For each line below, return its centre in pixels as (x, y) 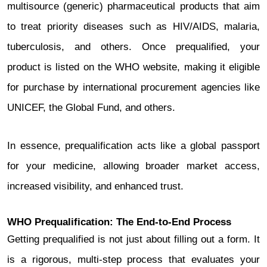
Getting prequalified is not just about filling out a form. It (133, 239)
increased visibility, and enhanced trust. (95, 186)
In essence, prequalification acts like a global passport (133, 146)
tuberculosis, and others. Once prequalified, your (133, 47)
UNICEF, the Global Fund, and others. (91, 108)
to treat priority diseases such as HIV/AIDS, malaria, (133, 27)
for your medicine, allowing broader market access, (133, 166)
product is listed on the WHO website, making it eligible (133, 67)
